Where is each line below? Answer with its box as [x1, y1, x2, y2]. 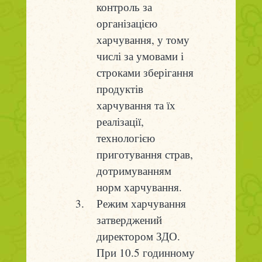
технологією [96, 130, 155, 146]
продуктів [96, 81, 143, 96]
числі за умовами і [96, 49, 184, 64]
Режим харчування [96, 196, 186, 211]
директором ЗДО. [96, 229, 180, 244]
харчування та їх [96, 98, 175, 113]
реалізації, [96, 114, 144, 129]
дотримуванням [96, 163, 171, 178]
